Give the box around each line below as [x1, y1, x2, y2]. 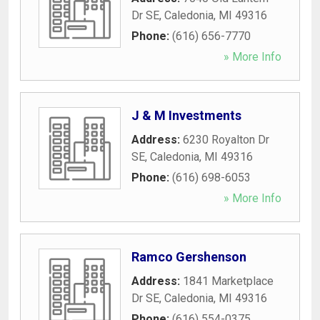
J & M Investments [131, 107, 241, 123]
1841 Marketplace [183, 274, 274, 288]
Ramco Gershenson [131, 249, 246, 264]
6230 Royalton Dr [183, 132, 269, 146]
